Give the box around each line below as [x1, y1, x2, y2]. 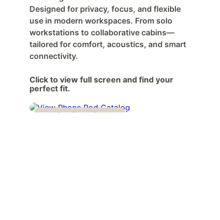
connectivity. [29, 51, 78, 61]
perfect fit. [29, 83, 70, 93]
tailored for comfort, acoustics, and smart [29, 39, 188, 49]
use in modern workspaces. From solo [29, 16, 174, 26]
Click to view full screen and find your [29, 75, 175, 84]
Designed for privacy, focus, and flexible [29, 4, 183, 14]
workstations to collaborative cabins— [29, 27, 174, 37]
